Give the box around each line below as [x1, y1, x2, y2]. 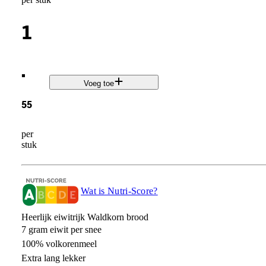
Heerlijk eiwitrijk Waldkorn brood [21, 211, 148, 222]
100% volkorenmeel [21, 238, 97, 249]
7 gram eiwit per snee [21, 224, 102, 235]
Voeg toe [84, 79, 115, 88]
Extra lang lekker [21, 252, 85, 263]
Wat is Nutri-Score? [80, 185, 158, 196]
